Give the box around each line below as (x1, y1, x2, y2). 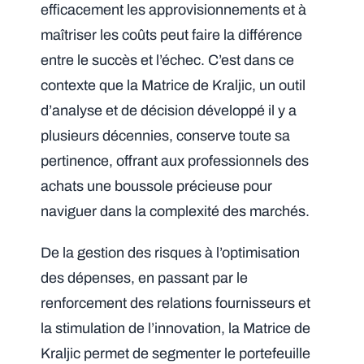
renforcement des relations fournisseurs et (41, 295, 311, 311)
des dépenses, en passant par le (41, 270, 249, 286)
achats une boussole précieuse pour (41, 178, 273, 194)
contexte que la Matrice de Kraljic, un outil (41, 77, 306, 93)
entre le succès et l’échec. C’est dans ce (41, 52, 295, 68)
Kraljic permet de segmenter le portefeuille (41, 345, 311, 362)
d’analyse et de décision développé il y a (41, 102, 297, 119)
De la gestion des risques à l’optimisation (41, 245, 301, 261)
